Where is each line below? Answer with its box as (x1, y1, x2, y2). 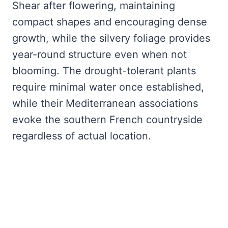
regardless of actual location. (12, 129, 151, 142)
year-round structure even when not (12, 48, 187, 61)
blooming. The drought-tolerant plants (12, 64, 196, 77)
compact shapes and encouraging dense (12, 15, 207, 28)
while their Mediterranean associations (12, 97, 198, 109)
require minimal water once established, (12, 80, 204, 93)
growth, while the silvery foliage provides (12, 32, 210, 44)
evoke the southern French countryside (12, 113, 203, 126)
